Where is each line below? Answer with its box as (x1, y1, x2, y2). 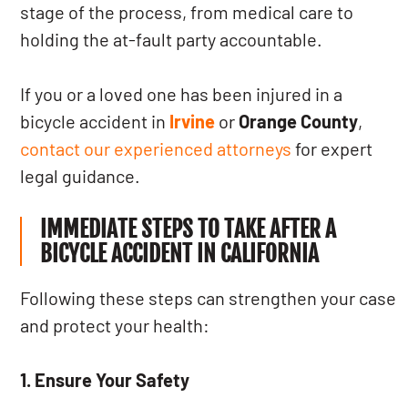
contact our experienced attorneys (20, 138, 292, 159)
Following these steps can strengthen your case (20, 287, 397, 309)
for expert (291, 138, 373, 159)
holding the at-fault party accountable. (20, 28, 323, 50)
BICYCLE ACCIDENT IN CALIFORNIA (40, 240, 320, 268)
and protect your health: (20, 314, 210, 336)
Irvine (169, 110, 216, 132)
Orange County (239, 110, 359, 132)
